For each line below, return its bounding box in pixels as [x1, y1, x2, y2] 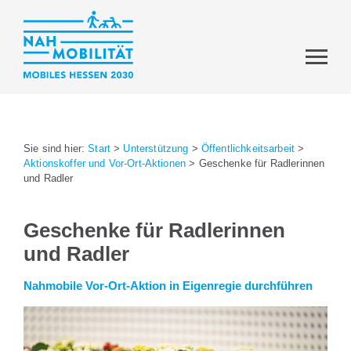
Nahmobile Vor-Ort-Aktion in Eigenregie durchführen [24, 278, 313, 292]
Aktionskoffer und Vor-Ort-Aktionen [24, 157, 186, 169]
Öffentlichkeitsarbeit [201, 143, 295, 154]
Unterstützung [123, 143, 189, 154]
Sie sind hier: [24, 143, 89, 154]
